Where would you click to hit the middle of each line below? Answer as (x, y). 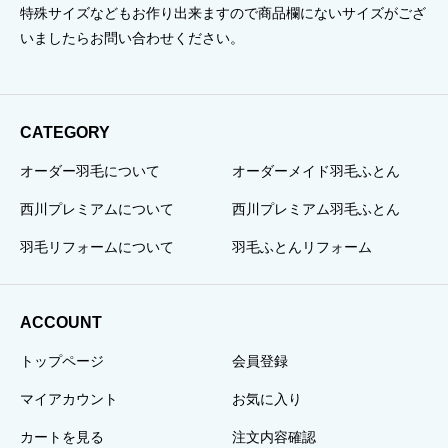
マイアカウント (69, 398)
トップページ (62, 361)
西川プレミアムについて (97, 209)
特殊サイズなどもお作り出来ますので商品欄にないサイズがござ (223, 12)
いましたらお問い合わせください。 (132, 37)
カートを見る (62, 436)
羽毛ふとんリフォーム (301, 246)
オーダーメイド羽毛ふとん (315, 171)
